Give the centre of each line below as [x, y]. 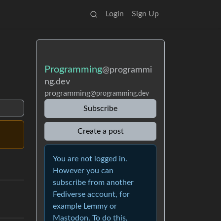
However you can [83, 171]
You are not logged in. [90, 159]
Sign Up [145, 14]
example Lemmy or [85, 206]
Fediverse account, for [91, 194]
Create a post [100, 131]
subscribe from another [93, 183]
